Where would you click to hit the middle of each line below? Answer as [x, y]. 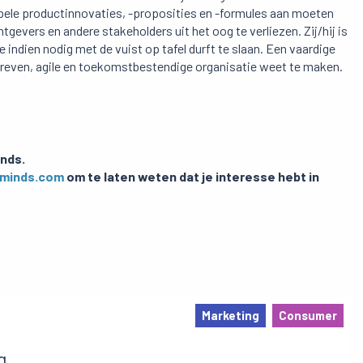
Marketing [231, 316]
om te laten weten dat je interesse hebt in [192, 177]
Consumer [308, 316]
